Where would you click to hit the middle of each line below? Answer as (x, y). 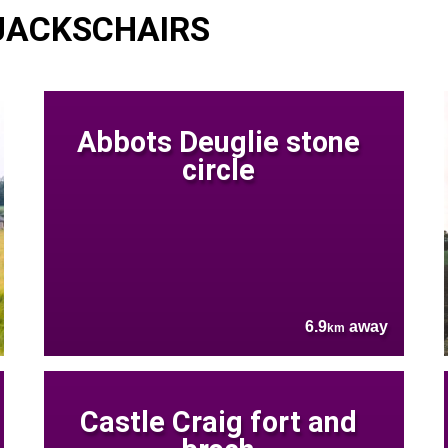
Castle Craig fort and (218, 422)
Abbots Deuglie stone (218, 142)
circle (218, 170)
